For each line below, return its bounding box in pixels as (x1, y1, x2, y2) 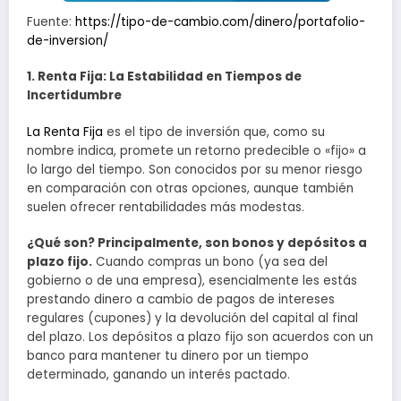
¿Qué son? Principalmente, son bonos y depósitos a (27, 234, 367, 252)
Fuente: (27, 13, 75, 31)
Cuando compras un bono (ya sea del (92, 252, 328, 270)
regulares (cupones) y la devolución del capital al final (27, 309, 358, 327)
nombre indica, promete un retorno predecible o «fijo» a (27, 141, 366, 159)
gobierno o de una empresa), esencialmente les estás (27, 271, 357, 289)
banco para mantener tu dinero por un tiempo (27, 346, 309, 364)
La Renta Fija (27, 123, 103, 141)
